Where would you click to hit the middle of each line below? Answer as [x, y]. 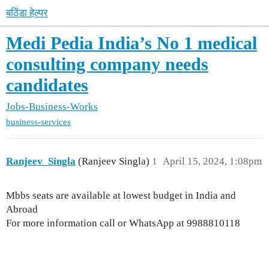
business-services [38, 122]
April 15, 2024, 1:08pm [212, 161]
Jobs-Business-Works [52, 107]
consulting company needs [107, 64]
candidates [47, 85]
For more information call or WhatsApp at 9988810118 [123, 223]
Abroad [22, 209]
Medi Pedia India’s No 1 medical [131, 43]
